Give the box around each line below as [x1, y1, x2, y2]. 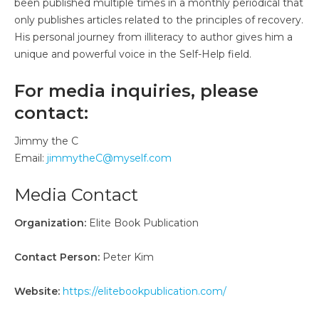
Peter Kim [100, 250, 154, 263]
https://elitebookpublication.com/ [63, 284, 226, 298]
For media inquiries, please [14, 80, 258, 101]
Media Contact [14, 184, 138, 205]
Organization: [14, 216, 86, 229]
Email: [14, 151, 47, 164]
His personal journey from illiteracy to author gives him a [14, 30, 293, 43]
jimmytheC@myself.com [47, 151, 172, 164]
